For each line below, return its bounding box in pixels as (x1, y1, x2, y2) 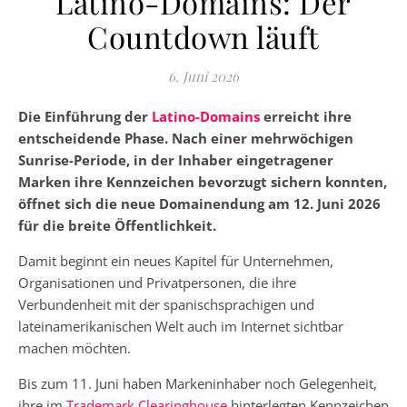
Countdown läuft (87, 16, 320, 56)
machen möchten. (18, 339, 131, 357)
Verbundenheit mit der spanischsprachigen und (18, 295, 314, 313)
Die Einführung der (18, 107, 152, 125)
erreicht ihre (260, 107, 352, 125)
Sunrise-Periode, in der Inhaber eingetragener (18, 151, 333, 169)
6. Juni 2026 (168, 67, 239, 85)
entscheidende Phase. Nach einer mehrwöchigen (18, 129, 353, 147)
